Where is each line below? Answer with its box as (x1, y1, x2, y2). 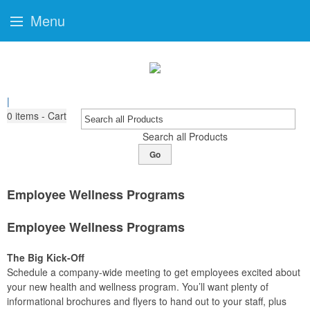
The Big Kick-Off (7, 250, 84, 264)
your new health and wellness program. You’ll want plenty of (7, 280, 268, 293)
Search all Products (142, 129, 228, 143)
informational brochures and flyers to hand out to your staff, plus (7, 294, 286, 308)
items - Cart (15, 109, 66, 122)
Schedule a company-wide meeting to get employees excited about (7, 265, 300, 279)
